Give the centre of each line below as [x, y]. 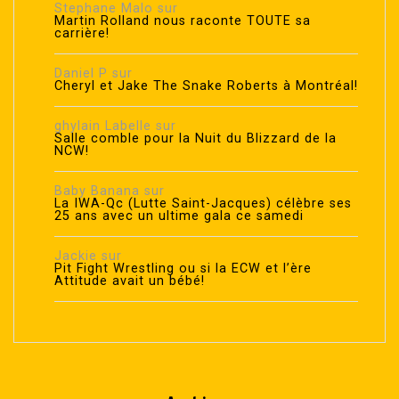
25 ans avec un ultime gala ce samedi [179, 216]
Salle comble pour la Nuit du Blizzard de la [195, 139]
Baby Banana [97, 191]
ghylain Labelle [103, 126]
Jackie [76, 256]
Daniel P [81, 74]
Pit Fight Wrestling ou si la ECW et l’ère [183, 269]
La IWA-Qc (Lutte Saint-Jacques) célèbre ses [203, 204]
